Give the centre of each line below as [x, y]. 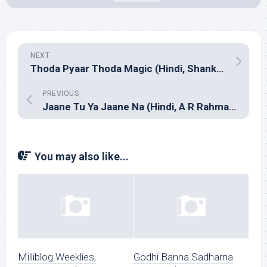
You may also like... [82, 156]
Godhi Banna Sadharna [183, 257]
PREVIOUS [60, 94]
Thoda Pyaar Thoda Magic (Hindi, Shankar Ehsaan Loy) [220, 69]
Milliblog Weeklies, [57, 257]
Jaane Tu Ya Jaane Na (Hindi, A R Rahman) [232, 107]
